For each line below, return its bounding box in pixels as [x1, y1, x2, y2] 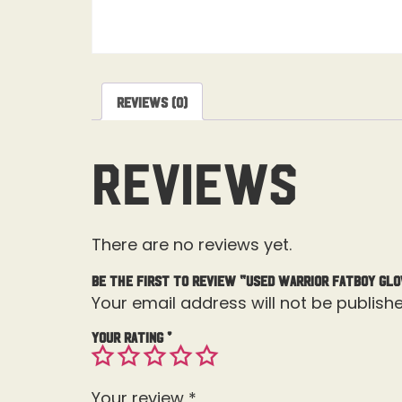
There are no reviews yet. [92, 233, 292, 257]
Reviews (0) [117, 94, 188, 109]
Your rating [92, 328, 167, 344]
